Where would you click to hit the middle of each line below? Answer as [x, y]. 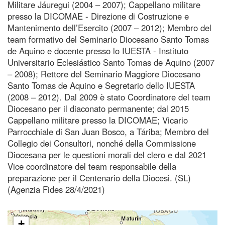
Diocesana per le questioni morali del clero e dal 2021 [107, 154]
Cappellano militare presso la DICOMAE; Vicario [98, 120]
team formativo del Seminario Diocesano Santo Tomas [108, 39]
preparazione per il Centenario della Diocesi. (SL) [99, 178]
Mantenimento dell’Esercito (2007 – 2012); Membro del [109, 27]
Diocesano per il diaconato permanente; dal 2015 [98, 108]
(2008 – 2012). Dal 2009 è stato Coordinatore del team [109, 97]
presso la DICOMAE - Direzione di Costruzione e [98, 16]
